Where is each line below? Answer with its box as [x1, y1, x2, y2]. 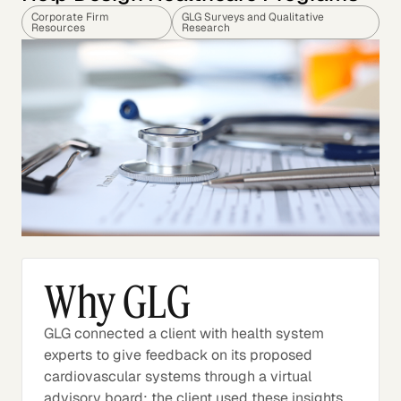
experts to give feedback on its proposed [44, 345, 312, 364]
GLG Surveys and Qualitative [181, 10, 324, 24]
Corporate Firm [31, 10, 109, 24]
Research [181, 21, 230, 35]
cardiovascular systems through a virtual [44, 366, 311, 386]
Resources [31, 21, 85, 35]
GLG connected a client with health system [44, 323, 324, 343]
